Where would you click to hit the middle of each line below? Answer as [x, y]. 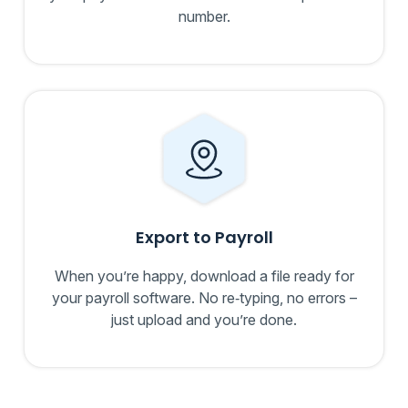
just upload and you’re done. [204, 320]
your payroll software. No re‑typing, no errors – [204, 298]
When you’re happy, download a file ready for [204, 276]
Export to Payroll [204, 238]
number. [204, 17]
